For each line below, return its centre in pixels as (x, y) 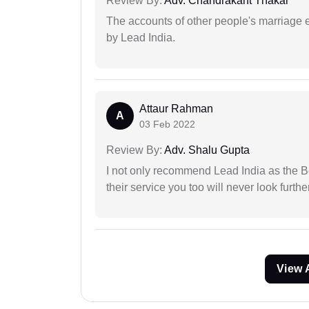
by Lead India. (141, 37)
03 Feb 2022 (167, 124)
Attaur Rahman (176, 108)
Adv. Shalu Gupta (206, 150)
